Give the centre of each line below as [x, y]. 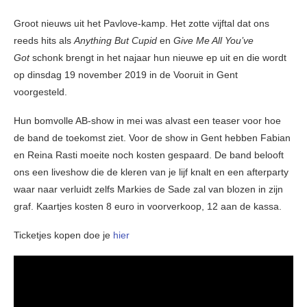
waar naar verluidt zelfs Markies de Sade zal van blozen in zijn [148, 189]
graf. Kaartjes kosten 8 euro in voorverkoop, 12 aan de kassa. [148, 207]
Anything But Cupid [115, 41]
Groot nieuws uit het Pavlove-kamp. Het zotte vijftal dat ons [142, 24]
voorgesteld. [40, 92]
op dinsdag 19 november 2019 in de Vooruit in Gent [126, 75]
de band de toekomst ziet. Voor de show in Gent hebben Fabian [152, 138]
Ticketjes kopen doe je [63, 235]
